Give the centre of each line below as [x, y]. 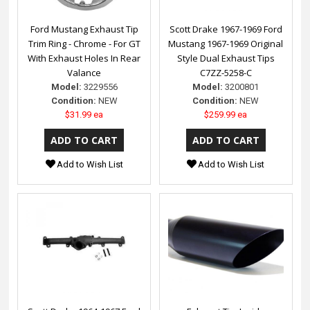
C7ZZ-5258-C [226, 73]
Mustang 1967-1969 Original [226, 44]
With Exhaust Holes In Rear [84, 58]
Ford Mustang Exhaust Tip [84, 29]
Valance [84, 73]
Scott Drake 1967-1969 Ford [226, 29]
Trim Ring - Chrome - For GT [84, 44]
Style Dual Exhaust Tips [226, 58]
